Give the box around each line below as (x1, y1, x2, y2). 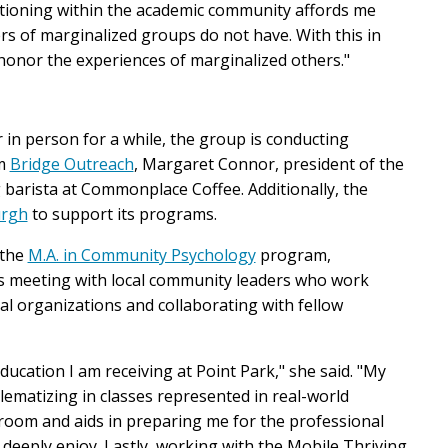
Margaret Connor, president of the (141, 153, 404, 176)
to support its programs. (27, 203, 217, 226)
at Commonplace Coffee (61, 178, 241, 201)
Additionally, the (247, 178, 368, 201)
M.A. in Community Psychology (27, 244, 256, 267)
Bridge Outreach (9, 153, 134, 176)
